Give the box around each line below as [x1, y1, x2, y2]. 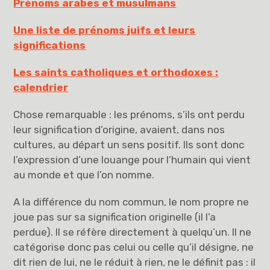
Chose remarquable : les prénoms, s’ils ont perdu [13, 108, 245, 121]
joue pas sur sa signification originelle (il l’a [13, 211, 216, 224]
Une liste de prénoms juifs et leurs [13, 24, 196, 37]
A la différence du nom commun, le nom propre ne [13, 196, 250, 209]
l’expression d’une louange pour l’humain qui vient [13, 154, 251, 166]
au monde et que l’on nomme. [13, 169, 155, 181]
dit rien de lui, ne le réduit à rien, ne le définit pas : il [13, 256, 256, 269]
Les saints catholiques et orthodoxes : [13, 66, 219, 79]
